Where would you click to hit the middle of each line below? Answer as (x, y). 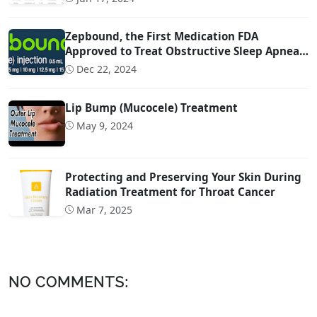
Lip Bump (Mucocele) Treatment (151, 107)
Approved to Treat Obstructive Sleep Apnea (182, 51)
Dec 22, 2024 (106, 69)
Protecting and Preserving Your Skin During (183, 177)
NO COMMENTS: (68, 283)
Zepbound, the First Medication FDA (162, 36)
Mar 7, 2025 (104, 209)
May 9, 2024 (105, 125)
